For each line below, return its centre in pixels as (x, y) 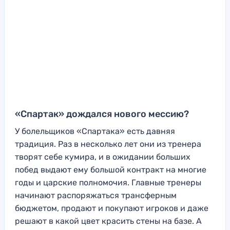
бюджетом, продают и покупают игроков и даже (112, 208)
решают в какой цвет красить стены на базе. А (108, 221)
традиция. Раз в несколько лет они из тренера (108, 144)
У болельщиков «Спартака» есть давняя (95, 131)
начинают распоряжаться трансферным (96, 196)
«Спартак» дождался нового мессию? (104, 114)
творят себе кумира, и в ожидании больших (103, 157)
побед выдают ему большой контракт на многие (111, 170)
